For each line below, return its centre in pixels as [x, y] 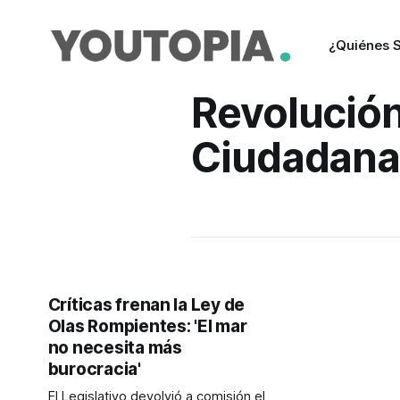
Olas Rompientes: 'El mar [147, 326]
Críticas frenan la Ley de [146, 305]
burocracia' [94, 369]
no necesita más [115, 348]
